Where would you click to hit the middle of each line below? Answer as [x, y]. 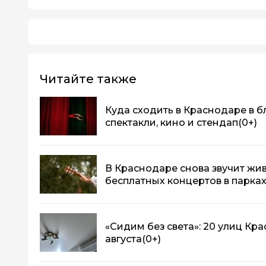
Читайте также [88, 79]
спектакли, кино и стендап [172, 122]
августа [123, 239]
